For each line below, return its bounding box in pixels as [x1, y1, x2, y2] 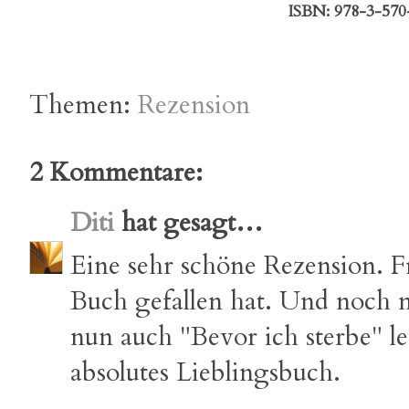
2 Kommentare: [29, 155, 203, 190]
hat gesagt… [114, 205, 263, 240]
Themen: [29, 88, 138, 122]
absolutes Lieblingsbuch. [70, 355, 341, 390]
